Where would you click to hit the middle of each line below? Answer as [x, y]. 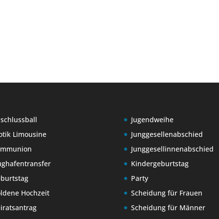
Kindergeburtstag [160, 164]
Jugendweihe [152, 120]
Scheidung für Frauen [166, 193]
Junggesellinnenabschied [172, 149]
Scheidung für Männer [168, 208]
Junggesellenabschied [167, 134]
